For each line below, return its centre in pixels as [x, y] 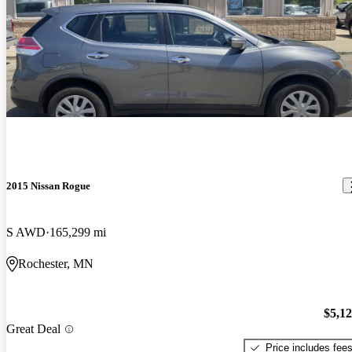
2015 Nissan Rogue [48, 185]
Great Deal [33, 329]
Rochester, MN [56, 264]
